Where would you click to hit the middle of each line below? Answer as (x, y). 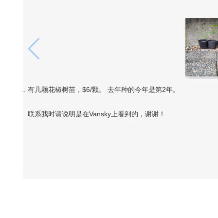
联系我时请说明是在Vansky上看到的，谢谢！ (97, 114)
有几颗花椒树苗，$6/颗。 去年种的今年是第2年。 (104, 90)
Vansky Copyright (54, 143)
